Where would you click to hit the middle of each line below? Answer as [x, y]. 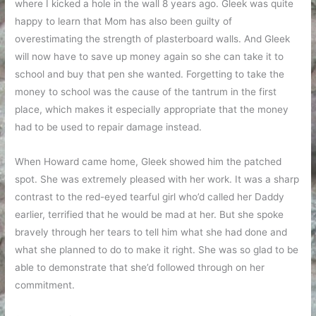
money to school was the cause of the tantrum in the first [146, 92]
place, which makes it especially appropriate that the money [152, 110]
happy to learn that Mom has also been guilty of [124, 22]
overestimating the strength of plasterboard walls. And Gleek [153, 39]
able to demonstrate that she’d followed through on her [140, 268]
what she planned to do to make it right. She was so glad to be [157, 250]
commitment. [45, 285]
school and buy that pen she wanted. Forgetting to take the [150, 74]
